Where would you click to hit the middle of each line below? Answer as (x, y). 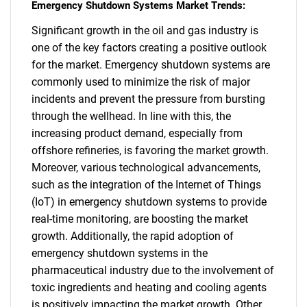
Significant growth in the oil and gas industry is (145, 30)
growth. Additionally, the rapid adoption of (133, 236)
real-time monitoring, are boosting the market (140, 219)
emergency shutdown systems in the (120, 253)
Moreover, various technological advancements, (146, 168)
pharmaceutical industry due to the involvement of (153, 270)
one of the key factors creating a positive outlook (149, 48)
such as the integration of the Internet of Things (146, 185)
